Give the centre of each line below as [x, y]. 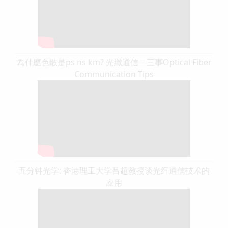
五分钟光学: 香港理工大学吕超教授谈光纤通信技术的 [114, 170]
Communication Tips [114, 74]
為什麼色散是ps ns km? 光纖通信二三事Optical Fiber [114, 62]
